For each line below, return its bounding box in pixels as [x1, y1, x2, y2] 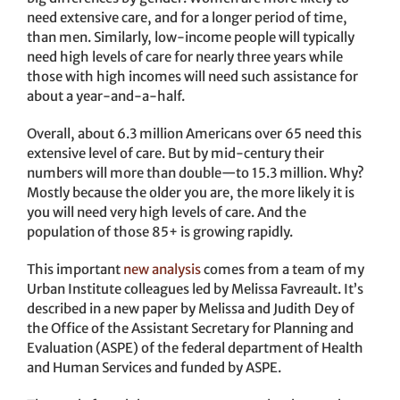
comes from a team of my [201, 261, 364, 279]
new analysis [123, 261, 201, 279]
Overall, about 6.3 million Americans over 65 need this [27, 125, 362, 143]
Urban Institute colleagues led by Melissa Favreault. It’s [27, 280, 363, 298]
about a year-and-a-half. [27, 87, 185, 105]
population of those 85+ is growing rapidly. [27, 223, 293, 241]
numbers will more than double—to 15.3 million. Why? [27, 164, 364, 182]
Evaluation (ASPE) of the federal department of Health [27, 339, 363, 357]
